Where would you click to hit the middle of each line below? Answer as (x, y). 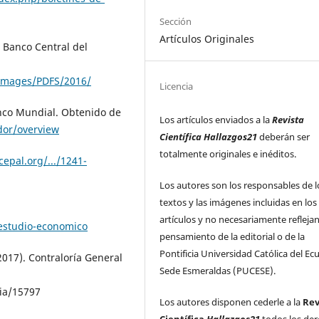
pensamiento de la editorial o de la (232, 237)
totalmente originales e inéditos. (229, 154)
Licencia (177, 87)
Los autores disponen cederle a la (231, 302)
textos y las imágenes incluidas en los (239, 203)
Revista (288, 120)
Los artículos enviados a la (216, 120)
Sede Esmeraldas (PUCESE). (218, 271)
